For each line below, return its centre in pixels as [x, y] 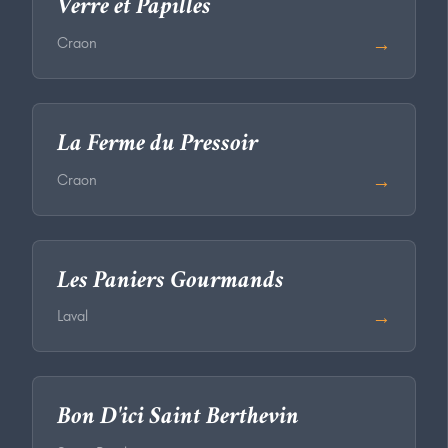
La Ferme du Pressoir [157, 145]
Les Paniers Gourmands [170, 281]
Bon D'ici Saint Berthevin [178, 418]
